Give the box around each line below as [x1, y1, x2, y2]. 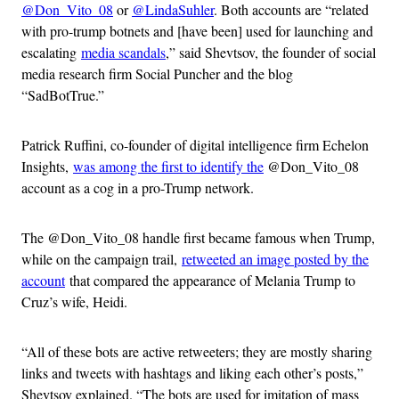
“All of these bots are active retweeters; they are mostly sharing [21, 341, 372, 361]
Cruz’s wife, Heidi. [21, 291, 127, 311]
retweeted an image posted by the [182, 248, 369, 268]
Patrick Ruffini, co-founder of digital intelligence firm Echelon [21, 134, 369, 154]
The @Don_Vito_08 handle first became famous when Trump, [21, 227, 375, 247]
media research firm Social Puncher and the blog [21, 63, 293, 83]
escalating [21, 42, 81, 61]
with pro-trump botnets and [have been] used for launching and [21, 20, 373, 40]
